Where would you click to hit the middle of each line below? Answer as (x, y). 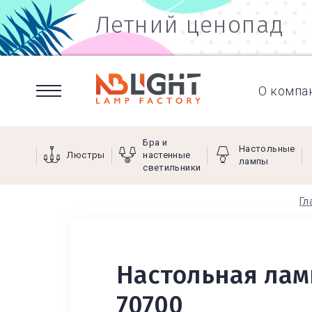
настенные (167, 155)
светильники (172, 167)
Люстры (86, 155)
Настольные (267, 149)
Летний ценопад (190, 25)
